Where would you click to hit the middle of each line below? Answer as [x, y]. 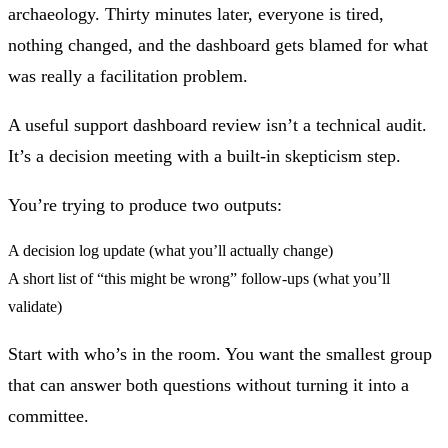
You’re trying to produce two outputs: [145, 204]
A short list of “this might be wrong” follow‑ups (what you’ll [199, 278]
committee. [48, 415]
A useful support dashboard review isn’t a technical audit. [217, 124]
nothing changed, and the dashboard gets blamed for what [218, 44]
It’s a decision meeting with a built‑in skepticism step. [204, 155]
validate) [35, 306]
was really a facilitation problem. [128, 75]
